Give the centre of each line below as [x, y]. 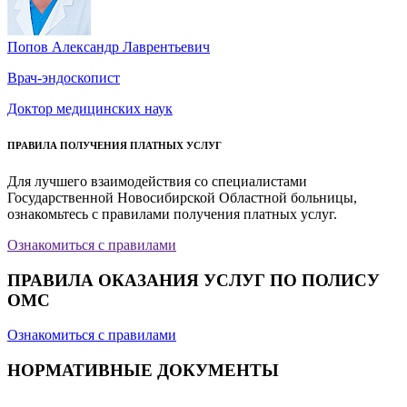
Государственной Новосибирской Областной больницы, [182, 197]
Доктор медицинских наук [90, 108]
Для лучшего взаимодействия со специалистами [157, 181]
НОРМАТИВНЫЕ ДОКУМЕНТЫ [143, 370]
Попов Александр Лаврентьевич [109, 46]
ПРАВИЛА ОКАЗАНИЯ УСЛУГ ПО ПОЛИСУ [194, 280]
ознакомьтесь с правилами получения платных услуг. [172, 213]
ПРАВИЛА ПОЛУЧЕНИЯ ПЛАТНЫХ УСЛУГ [114, 145]
